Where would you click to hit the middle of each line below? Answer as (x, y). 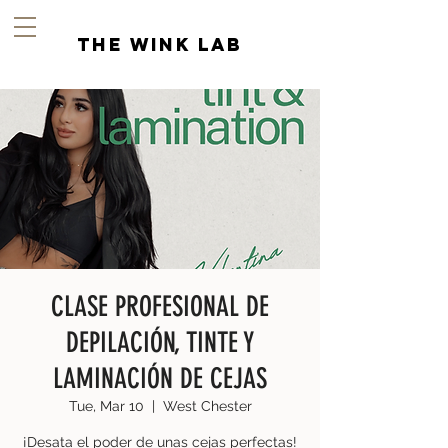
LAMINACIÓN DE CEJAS (160, 378)
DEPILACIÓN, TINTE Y (160, 342)
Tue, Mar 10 (106, 406)
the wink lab (160, 44)
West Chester (207, 406)
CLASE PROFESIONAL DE (160, 306)
